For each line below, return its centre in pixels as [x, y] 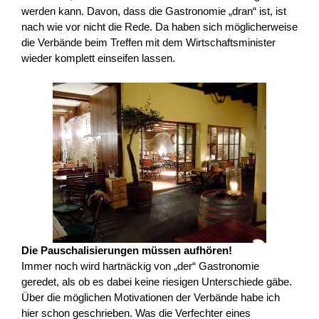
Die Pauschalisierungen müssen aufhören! [127, 250]
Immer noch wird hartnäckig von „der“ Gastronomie [140, 266]
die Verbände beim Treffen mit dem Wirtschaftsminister [148, 43]
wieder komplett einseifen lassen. [98, 58]
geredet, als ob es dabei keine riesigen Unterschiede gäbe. [157, 281]
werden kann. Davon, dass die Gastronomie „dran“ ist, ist [154, 11]
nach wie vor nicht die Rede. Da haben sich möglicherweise [159, 27]
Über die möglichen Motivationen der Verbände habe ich [151, 297]
